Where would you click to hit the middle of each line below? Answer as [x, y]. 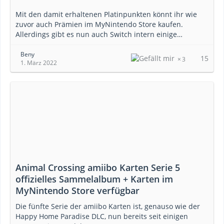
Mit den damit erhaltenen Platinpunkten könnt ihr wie [106, 14]
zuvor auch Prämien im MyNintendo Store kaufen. [99, 24]
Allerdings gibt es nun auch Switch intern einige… [99, 34]
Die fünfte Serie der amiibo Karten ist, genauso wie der [108, 206]
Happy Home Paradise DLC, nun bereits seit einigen [102, 216]
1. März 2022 [39, 63]
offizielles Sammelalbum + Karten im [94, 179]
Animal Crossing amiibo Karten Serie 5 [98, 167]
